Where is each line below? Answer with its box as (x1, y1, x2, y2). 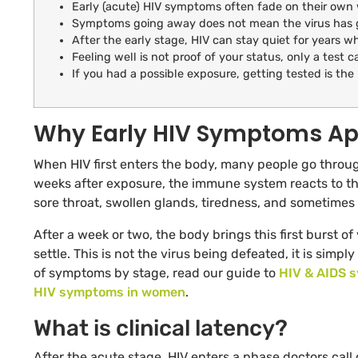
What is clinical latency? (34, 315, 288, 342)
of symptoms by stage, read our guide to (34, 265, 279, 281)
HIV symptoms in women (34, 284, 185, 300)
